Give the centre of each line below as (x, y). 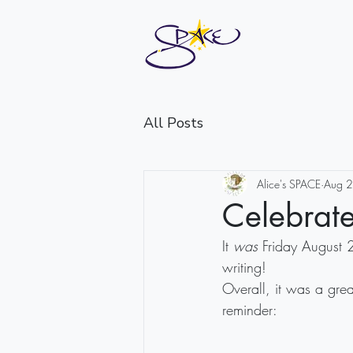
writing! (244, 267)
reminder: (250, 310)
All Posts (173, 123)
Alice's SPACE (289, 184)
